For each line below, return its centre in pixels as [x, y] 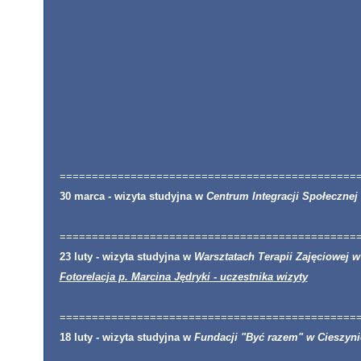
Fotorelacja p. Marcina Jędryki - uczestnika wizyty [183, 277]
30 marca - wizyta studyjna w [131, 196]
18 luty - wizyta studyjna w [125, 337]
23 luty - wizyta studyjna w [125, 257]
